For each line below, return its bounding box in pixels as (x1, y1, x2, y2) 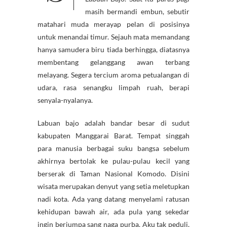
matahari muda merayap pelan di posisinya (37, 19, 190, 28)
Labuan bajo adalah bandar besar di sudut (37, 118, 190, 127)
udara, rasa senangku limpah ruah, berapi (37, 83, 190, 92)
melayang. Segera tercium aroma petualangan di (37, 70, 190, 79)
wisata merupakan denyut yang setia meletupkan (37, 181, 190, 191)
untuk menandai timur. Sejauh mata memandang (37, 32, 190, 41)
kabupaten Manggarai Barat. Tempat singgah (37, 131, 190, 140)
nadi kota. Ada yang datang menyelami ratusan (37, 194, 190, 203)
